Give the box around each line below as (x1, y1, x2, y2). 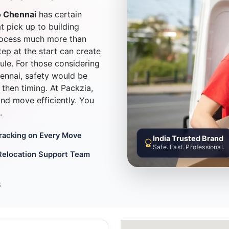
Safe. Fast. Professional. (152, 143, 224, 151)
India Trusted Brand (152, 134, 223, 143)
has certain (36, 9, 82, 20)
